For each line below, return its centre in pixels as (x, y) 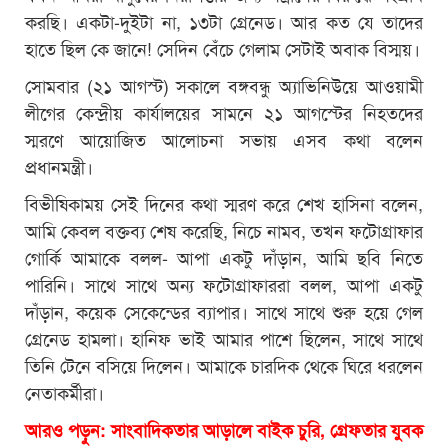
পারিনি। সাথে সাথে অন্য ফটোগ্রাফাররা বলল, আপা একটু (224, 283)
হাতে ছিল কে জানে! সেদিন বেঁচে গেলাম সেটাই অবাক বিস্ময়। (222, 47)
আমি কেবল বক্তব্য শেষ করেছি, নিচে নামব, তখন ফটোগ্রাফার (224, 229)
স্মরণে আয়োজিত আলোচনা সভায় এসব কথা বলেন (224, 138)
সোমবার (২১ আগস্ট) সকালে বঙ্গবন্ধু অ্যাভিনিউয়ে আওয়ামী (224, 84)
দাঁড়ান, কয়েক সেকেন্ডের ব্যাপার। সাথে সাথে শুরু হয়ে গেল (224, 310)
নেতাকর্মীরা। (64, 391)
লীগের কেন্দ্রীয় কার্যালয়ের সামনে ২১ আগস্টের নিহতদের (224, 111)
